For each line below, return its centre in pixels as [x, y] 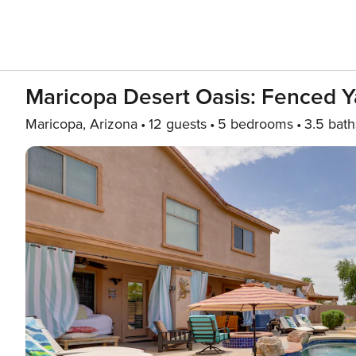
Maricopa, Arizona [81, 124]
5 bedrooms [255, 124]
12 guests [178, 124]
